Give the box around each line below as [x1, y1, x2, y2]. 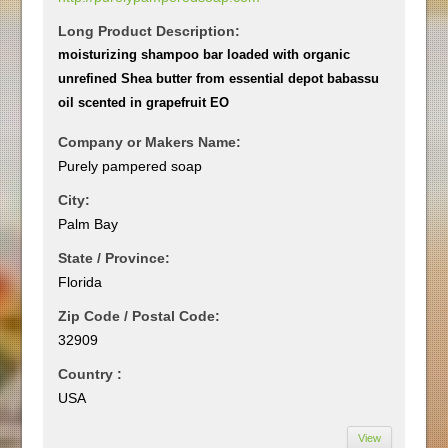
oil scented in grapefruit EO [58, 94, 230, 110]
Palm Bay [58, 215, 119, 232]
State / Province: [58, 249, 171, 266]
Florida [58, 273, 103, 290]
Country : [58, 365, 123, 382]
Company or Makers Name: [58, 133, 242, 150]
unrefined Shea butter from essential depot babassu [58, 70, 380, 86]
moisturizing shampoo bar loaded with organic [58, 46, 351, 62]
